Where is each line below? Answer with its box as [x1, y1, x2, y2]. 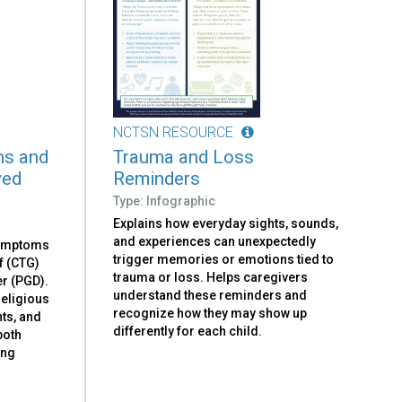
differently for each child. [113, 323, 263, 338]
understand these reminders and [113, 287, 308, 302]
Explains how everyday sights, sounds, [113, 215, 339, 231]
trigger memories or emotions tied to [113, 251, 335, 267]
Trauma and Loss [113, 145, 255, 168]
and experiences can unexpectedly [113, 233, 317, 249]
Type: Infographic [113, 193, 216, 208]
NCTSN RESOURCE [113, 123, 234, 141]
